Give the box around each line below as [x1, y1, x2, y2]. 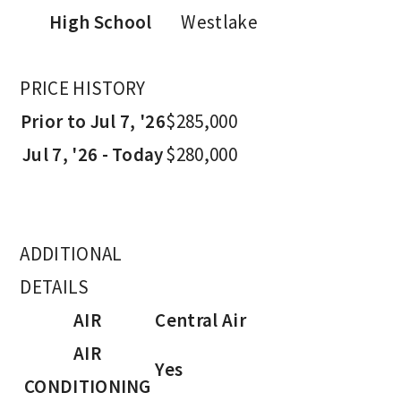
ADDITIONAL [20, 241, 123, 266]
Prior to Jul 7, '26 [20, 108, 166, 133]
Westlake [181, 9, 258, 34]
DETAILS [20, 274, 90, 299]
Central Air [155, 307, 246, 332]
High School [49, 9, 152, 34]
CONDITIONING [23, 373, 151, 398]
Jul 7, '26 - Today [22, 141, 164, 166]
